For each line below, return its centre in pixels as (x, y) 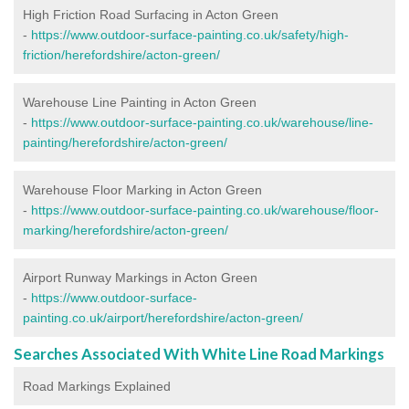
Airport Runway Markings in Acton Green (140, 277)
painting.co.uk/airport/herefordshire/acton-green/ (163, 317)
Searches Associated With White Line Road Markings (199, 353)
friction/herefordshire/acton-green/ (121, 54)
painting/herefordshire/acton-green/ (125, 142)
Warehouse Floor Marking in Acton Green (142, 189)
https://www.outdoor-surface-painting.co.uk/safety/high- (190, 34)
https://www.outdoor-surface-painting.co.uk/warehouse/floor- (205, 210)
